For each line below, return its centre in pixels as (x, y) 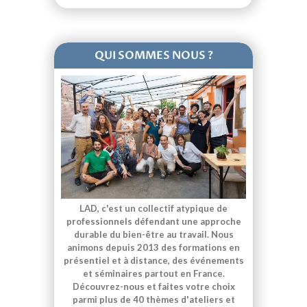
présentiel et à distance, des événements (153, 261)
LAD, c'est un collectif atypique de (153, 209)
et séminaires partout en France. (153, 274)
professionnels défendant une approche (153, 222)
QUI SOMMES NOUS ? (153, 56)
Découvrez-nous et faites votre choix (153, 287)
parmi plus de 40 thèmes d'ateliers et (153, 300)
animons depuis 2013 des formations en (153, 248)
